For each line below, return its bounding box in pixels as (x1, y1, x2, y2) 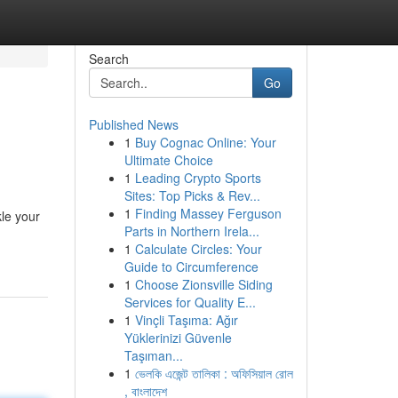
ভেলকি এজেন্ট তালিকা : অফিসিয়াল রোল (134, 364, 293, 382)
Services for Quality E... (123, 293, 256, 311)
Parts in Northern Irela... (123, 222, 259, 240)
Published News (88, 115, 179, 133)
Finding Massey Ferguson (134, 204, 282, 222)
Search (88, 50, 129, 68)
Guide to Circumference (123, 258, 259, 275)
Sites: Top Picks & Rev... (123, 187, 260, 204)
